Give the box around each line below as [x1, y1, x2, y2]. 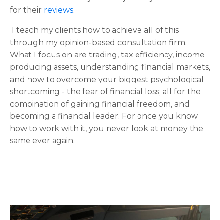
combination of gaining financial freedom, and [10, 99, 190, 109]
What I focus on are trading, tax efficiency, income [10, 50, 205, 59]
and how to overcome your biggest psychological [10, 74, 204, 84]
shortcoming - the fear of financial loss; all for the [10, 86, 201, 96]
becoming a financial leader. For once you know [10, 111, 198, 121]
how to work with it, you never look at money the [10, 123, 203, 133]
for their [10, 5, 44, 15]
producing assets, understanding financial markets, [10, 62, 210, 72]
